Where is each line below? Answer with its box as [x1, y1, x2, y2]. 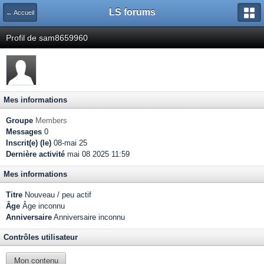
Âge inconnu [20, 202, 65, 210]
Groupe [6, 116, 33, 125]
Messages [6, 127, 42, 136]
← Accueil [6, 9, 34, 16]
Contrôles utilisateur [4, 233, 78, 242]
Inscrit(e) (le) [6, 138, 51, 147]
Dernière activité [6, 150, 65, 159]
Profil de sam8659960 [6, 33, 88, 42]
